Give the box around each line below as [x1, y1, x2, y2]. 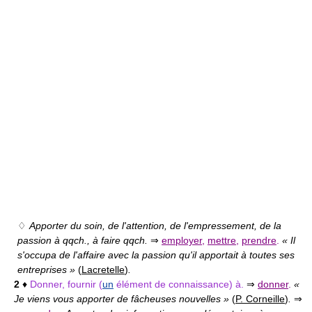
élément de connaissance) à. [114, 279, 247, 290]
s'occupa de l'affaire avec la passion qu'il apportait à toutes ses [17, 249, 295, 261]
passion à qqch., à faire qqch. [17, 235, 150, 247]
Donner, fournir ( [30, 279, 102, 290]
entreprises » [17, 264, 78, 276]
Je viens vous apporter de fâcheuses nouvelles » [14, 293, 232, 305]
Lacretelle [81, 264, 125, 276]
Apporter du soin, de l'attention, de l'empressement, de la [29, 220, 281, 232]
